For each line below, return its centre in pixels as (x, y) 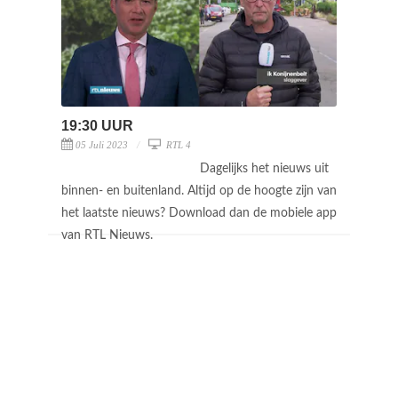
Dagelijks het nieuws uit (264, 168)
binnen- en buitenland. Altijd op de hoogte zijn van (199, 191)
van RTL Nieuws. (109, 235)
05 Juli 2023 (102, 144)
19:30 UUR (97, 125)
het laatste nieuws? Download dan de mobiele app (199, 213)
